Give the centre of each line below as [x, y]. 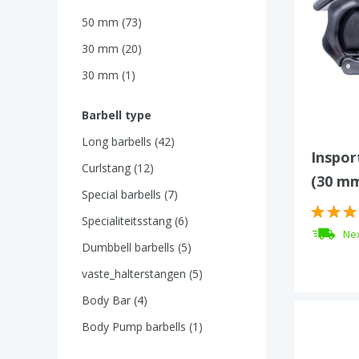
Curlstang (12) [118, 168]
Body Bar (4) [115, 300]
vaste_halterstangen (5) [142, 274]
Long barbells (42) [128, 141]
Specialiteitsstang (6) [135, 221]
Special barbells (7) [130, 194]
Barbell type [117, 115]
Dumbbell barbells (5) [137, 247]
